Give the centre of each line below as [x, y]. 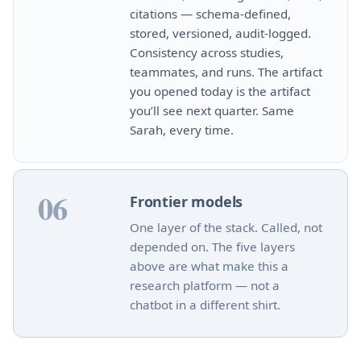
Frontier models [187, 201]
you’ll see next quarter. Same [212, 110]
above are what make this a [209, 266]
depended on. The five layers [212, 246]
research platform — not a [205, 285]
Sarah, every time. [182, 129]
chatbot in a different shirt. [205, 304]
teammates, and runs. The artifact [226, 71]
